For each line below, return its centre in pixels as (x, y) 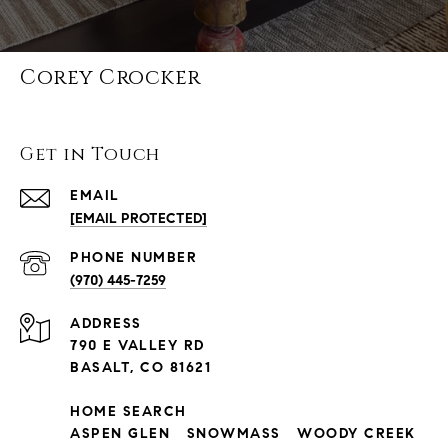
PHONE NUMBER (133, 258)
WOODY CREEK (356, 434)
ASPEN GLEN (120, 434)
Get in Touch (90, 155)
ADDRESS (106, 324)
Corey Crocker (110, 78)
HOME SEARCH (128, 412)
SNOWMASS (233, 434)
